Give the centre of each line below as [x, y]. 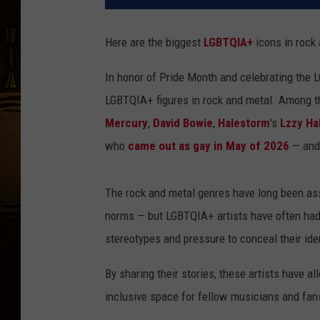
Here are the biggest [154, 42]
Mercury [126, 123]
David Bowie [183, 123]
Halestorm [244, 123]
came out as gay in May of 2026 [209, 146]
